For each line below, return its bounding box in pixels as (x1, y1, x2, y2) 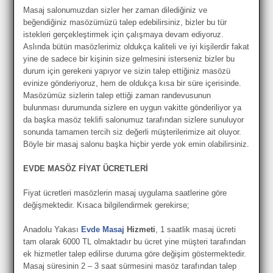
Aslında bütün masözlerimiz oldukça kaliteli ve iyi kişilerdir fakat (23, 41, 250, 51)
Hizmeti (124, 224, 156, 234)
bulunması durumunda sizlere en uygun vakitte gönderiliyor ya (23, 102, 242, 112)
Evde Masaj (81, 224, 125, 234)
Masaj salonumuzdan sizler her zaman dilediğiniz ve (23, 5, 208, 15)
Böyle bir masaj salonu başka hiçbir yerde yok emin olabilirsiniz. (23, 139, 250, 149)
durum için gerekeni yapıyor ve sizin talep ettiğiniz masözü (23, 66, 231, 76)
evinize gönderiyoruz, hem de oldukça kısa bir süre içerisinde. (23, 78, 242, 88)
